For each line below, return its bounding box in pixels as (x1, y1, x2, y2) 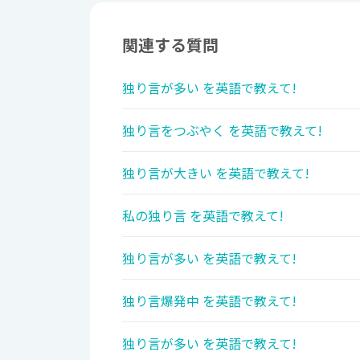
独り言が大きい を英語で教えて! (122, 163, 309, 183)
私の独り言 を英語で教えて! (122, 206, 284, 226)
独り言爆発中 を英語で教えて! (122, 291, 297, 311)
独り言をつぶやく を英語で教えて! (122, 121, 322, 141)
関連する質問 (122, 33, 219, 57)
